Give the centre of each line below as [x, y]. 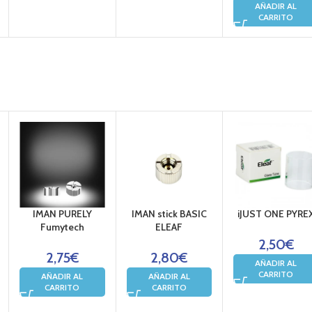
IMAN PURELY [62, 213]
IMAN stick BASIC [169, 213]
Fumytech [62, 227]
